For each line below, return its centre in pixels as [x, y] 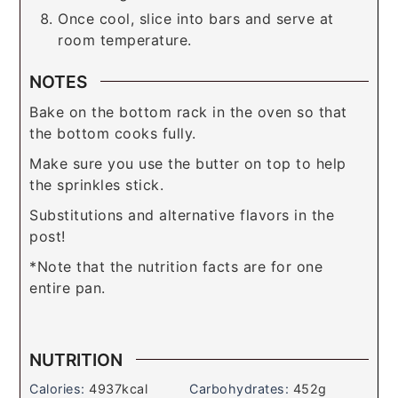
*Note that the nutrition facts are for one [176, 266]
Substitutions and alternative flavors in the [182, 215]
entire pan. [70, 287]
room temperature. [125, 40]
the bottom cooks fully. [115, 133]
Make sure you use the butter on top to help [188, 163]
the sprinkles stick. [97, 184]
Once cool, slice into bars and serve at [196, 18]
